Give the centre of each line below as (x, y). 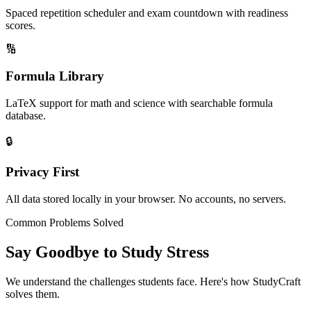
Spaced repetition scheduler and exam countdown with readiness (147, 13)
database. (26, 115)
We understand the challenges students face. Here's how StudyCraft (153, 281)
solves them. (33, 294)
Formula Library (55, 76)
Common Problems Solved (65, 223)
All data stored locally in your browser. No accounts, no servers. (146, 199)
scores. (20, 26)
